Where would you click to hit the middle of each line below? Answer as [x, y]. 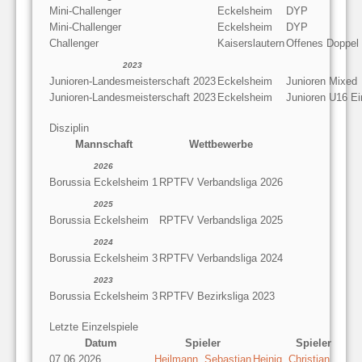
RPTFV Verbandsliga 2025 [221, 220]
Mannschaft [103, 144]
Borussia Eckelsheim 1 [103, 182]
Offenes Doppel [322, 43]
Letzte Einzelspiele [94, 326]
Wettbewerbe [221, 144]
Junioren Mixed [322, 81]
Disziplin [69, 128]
